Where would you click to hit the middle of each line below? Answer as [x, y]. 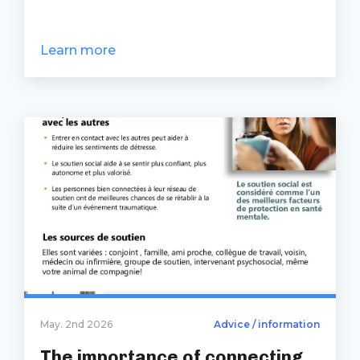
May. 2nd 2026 [76, 324]
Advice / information [267, 324]
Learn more [78, 50]
